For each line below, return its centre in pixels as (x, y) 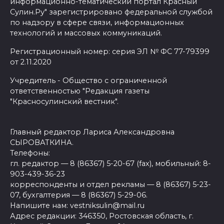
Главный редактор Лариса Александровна (92, 132)
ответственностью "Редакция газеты (80, 91)
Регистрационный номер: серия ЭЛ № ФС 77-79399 (110, 51)
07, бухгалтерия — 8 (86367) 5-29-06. (79, 195)
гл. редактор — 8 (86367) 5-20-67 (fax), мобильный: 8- (110, 163)
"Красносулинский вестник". (64, 101)
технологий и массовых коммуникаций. (86, 33)
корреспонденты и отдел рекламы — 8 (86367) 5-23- (110, 184)
